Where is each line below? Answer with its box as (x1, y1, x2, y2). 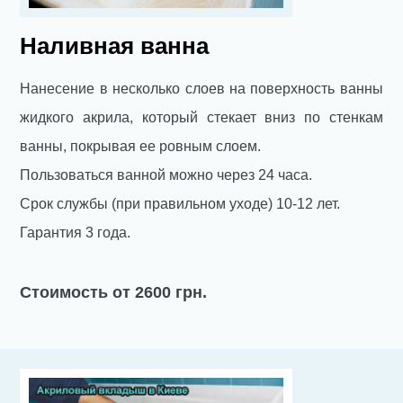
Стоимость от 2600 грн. (20, 283, 208, 302)
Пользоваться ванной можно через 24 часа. (20, 167, 313, 184)
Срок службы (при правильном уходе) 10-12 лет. (20, 196, 341, 212)
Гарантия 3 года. (20, 225, 131, 241)
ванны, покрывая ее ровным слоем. (20, 139, 262, 155)
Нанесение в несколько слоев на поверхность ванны (20, 81, 383, 97)
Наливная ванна (20, 32, 210, 60)
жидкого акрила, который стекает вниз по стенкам (20, 110, 383, 126)
